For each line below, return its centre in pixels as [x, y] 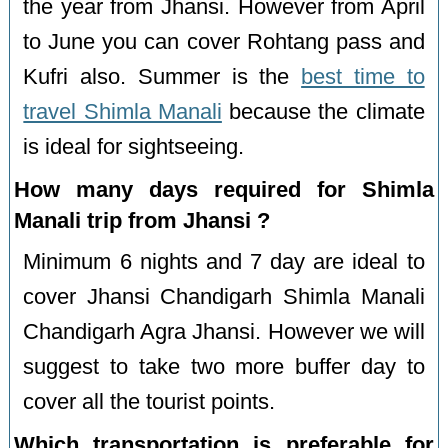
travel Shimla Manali [122, 112]
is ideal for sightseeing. [134, 147]
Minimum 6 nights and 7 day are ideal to [224, 262]
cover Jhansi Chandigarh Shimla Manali [224, 297]
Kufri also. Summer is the [162, 77]
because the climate [323, 112]
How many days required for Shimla [224, 190]
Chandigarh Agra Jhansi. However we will [224, 332]
